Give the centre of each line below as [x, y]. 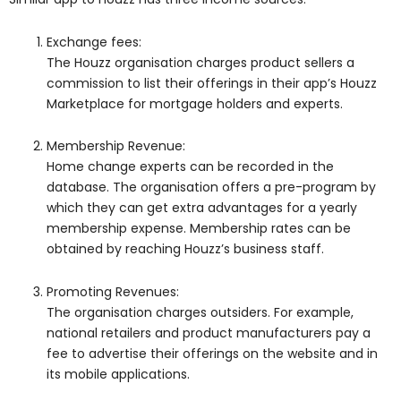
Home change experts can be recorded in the [190, 167]
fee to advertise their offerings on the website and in [212, 353]
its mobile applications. [118, 374]
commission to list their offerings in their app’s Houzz [212, 83]
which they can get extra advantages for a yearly [202, 208]
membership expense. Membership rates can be [199, 229]
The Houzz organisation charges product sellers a [200, 62]
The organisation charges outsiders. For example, [200, 312]
